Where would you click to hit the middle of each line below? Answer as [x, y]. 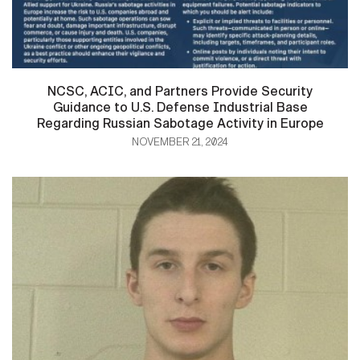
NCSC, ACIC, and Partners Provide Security [180, 91]
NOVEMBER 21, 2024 [180, 142]
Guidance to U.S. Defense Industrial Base [180, 107]
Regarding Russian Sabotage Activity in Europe [180, 123]
